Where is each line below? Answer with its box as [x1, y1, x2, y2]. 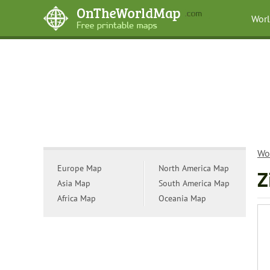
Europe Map [57, 163, 102, 174]
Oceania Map [159, 193, 206, 204]
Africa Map [57, 193, 96, 204]
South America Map [159, 178, 230, 189]
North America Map [159, 163, 229, 174]
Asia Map [57, 178, 90, 189]
